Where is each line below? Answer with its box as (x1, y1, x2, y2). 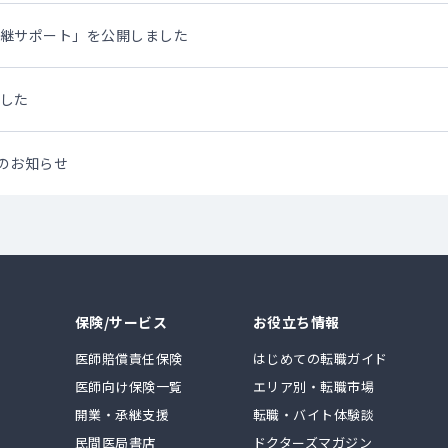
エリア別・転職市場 (252, 376, 374, 396)
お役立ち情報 (252, 312, 340, 332)
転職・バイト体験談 (252, 404, 374, 424)
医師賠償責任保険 (74, 348, 183, 368)
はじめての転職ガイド (252, 348, 388, 368)
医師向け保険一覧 (74, 376, 183, 396)
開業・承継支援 (74, 404, 169, 424)
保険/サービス (74, 312, 167, 332)
